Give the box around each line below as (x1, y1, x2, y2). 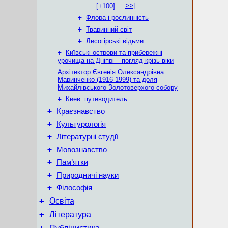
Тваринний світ (86, 25, 132, 33)
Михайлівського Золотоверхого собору (58, 83, 178, 91)
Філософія (56, 184, 92, 192)
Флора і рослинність (86, 14, 149, 21)
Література (49, 210, 91, 219)
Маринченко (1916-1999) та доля (58, 76, 157, 83)
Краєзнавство (56, 107, 105, 116)
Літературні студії (56, 133, 118, 141)
